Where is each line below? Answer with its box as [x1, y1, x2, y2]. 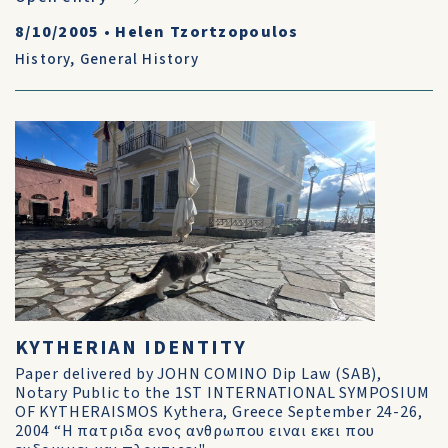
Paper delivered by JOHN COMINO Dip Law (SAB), [15, 363, 382, 385]
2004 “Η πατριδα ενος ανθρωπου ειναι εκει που [15, 420, 376, 442]
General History [79, 49, 199, 70]
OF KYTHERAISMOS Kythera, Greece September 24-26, [15, 401, 423, 423]
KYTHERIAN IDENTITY [15, 334, 247, 362]
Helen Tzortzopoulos [115, 21, 299, 43]
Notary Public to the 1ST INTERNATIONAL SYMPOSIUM [15, 382, 430, 404]
